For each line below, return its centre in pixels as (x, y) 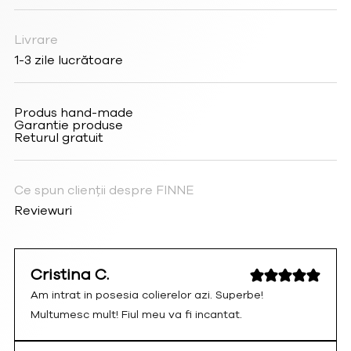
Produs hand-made (73, 112)
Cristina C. (69, 274)
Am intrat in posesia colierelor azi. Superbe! (147, 295)
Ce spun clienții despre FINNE (104, 190)
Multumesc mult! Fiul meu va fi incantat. (136, 314)
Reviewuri (43, 210)
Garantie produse (68, 125)
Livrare (36, 40)
